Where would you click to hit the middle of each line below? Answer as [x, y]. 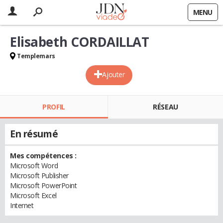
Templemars [36, 56]
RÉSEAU [166, 107]
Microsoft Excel [33, 195]
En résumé [34, 134]
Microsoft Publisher [40, 175]
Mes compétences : [43, 156]
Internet [22, 205]
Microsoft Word [34, 166]
